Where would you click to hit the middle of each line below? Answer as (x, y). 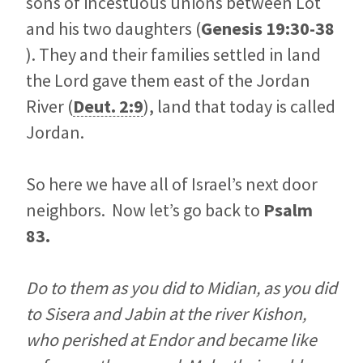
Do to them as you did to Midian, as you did (181, 288)
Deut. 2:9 (108, 107)
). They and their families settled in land (173, 55)
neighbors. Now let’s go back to (145, 210)
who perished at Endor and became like (171, 340)
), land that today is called (239, 107)
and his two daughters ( (113, 29)
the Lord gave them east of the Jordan (168, 81)
